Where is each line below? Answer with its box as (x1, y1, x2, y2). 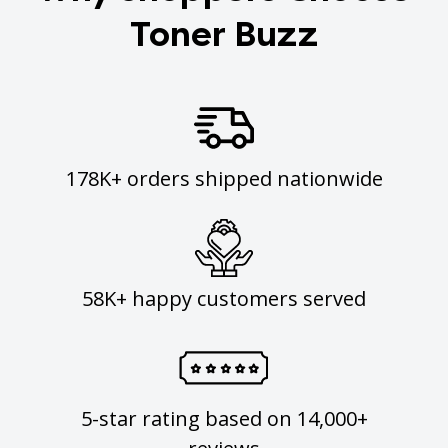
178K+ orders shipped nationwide (65, 165, 383, 192)
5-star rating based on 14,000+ (80, 405, 368, 432)
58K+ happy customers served (82, 285, 366, 312)
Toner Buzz (130, 13, 318, 57)
